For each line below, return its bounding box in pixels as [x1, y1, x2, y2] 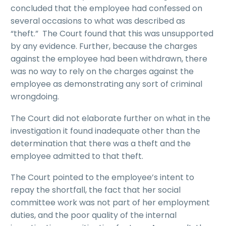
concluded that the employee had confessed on [11, 3, 202, 15]
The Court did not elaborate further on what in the [11, 112, 210, 124]
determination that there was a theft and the [11, 137, 191, 149]
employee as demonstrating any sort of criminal [11, 78, 202, 90]
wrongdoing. [11, 91, 59, 103]
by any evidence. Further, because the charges [11, 40, 197, 52]
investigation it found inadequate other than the [11, 125, 200, 137]
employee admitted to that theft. [11, 150, 143, 162]
